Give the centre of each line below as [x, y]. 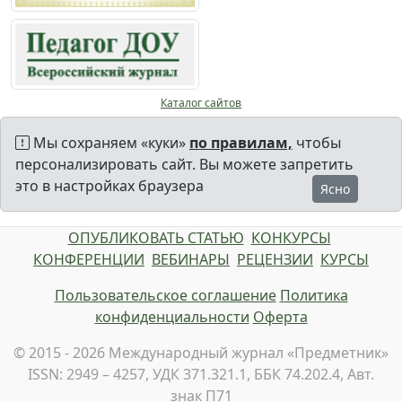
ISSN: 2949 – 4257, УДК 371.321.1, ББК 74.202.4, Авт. [201, 374]
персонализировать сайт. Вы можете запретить [184, 164]
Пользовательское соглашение [165, 295]
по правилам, [241, 143]
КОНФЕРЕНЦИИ [89, 259]
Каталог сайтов [201, 103]
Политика [314, 295]
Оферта [280, 317]
